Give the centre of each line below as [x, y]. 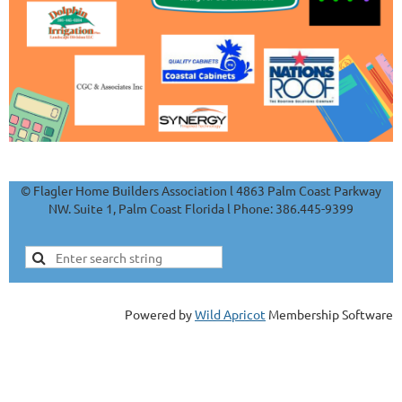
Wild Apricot [230, 315]
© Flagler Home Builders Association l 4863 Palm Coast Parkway [201, 191]
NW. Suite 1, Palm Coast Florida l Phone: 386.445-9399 [201, 209]
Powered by [160, 315]
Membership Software [329, 315]
